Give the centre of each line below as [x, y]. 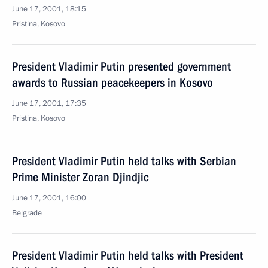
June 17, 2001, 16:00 [49, 198]
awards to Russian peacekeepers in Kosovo [112, 83]
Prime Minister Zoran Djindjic [80, 177]
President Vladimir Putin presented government [121, 66]
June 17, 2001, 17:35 [49, 103]
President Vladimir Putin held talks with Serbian [124, 161]
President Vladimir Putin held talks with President [128, 255]
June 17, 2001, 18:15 [49, 9]
